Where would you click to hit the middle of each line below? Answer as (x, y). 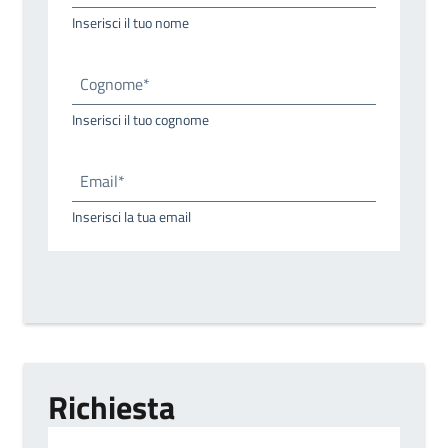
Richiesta (111, 406)
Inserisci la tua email (131, 216)
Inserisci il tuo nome (130, 22)
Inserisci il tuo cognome (140, 119)
